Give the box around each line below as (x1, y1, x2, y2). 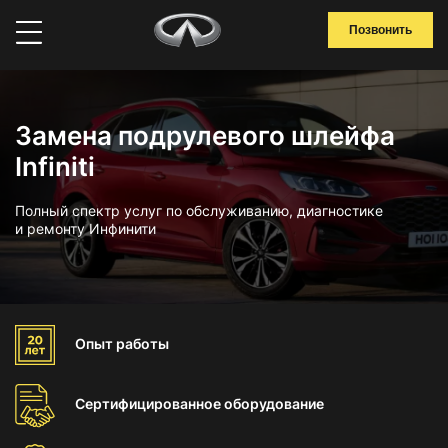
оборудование (224, 395, 324, 412)
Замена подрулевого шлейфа (15, 120, 395, 151)
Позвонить (349, 23, 412, 37)
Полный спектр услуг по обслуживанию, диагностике (15, 202, 383, 219)
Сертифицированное (75, 395, 224, 412)
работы (116, 335, 169, 352)
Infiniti (15, 151, 95, 182)
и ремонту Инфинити (15, 220, 156, 237)
